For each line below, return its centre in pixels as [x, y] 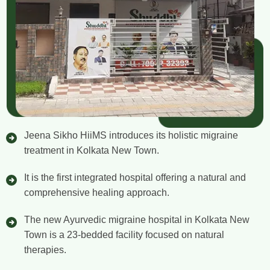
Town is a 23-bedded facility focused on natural [124, 234]
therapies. [46, 250]
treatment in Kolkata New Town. [92, 150]
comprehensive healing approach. [97, 192]
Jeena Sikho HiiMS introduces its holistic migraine [131, 135]
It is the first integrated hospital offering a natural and [135, 177]
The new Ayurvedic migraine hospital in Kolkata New [137, 219]
